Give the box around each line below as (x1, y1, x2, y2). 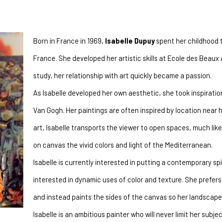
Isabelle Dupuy (105, 36, 155, 45)
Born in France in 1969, (33, 36, 105, 45)
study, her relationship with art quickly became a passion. (33, 70, 212, 80)
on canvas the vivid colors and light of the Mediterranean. (33, 140, 213, 149)
